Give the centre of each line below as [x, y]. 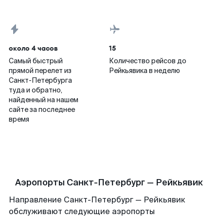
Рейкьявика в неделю [145, 71]
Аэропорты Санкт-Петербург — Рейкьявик [109, 182]
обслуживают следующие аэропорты [82, 211]
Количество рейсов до [148, 61]
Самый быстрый [36, 61]
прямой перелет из [40, 71]
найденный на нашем [44, 100]
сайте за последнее [42, 109]
